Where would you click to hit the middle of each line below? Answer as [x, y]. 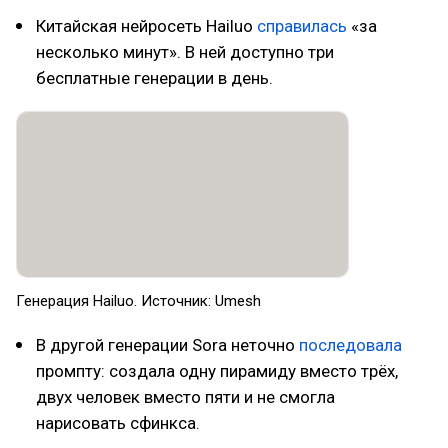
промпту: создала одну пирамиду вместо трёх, [217, 370]
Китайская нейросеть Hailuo [146, 26]
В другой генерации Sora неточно [167, 344]
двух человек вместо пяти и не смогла [185, 396]
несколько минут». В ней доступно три [185, 52]
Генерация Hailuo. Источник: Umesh [138, 300]
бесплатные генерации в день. [154, 78]
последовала [350, 344]
